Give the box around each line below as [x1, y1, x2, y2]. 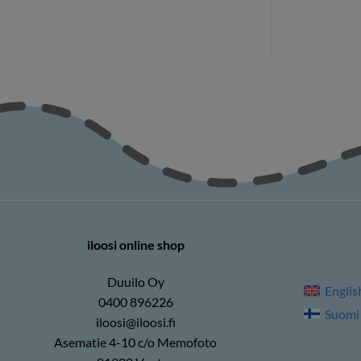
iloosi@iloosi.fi [95, 313, 176, 330]
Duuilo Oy [106, 273, 164, 289]
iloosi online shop [86, 237, 185, 253]
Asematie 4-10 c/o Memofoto [54, 334, 217, 350]
